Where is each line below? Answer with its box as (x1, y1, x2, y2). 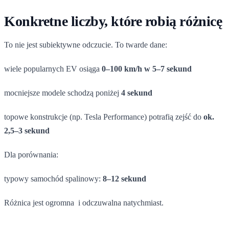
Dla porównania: (4, 150, 58, 159)
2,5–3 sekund (4, 126, 50, 135)
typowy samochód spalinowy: (4, 174, 103, 183)
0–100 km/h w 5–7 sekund (102, 64, 192, 73)
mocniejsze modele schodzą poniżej (4, 88, 121, 97)
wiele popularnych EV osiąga (4, 64, 102, 73)
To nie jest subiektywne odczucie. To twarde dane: (4, 40, 167, 49)
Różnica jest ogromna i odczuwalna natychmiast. (4, 198, 164, 207)
